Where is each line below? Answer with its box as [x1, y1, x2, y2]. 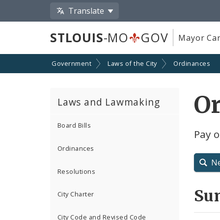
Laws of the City [108, 59, 157, 68]
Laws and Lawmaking [57, 95, 160, 109]
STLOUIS [50, 29, 104, 46]
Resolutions [57, 166, 96, 176]
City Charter [57, 190, 94, 199]
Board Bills [57, 121, 91, 130]
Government [52, 59, 91, 68]
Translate [68, 5, 105, 16]
